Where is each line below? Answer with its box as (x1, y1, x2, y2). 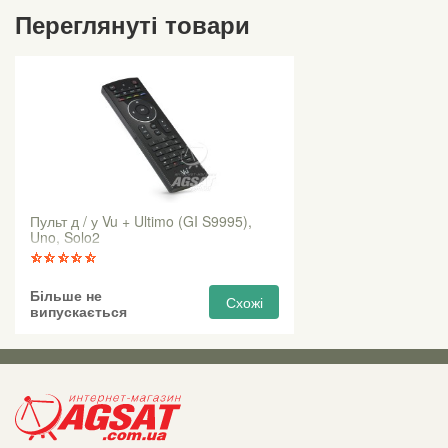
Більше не (30, 285, 102, 306)
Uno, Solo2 (30, 227, 100, 248)
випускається (30, 301, 127, 322)
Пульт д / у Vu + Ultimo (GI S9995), (30, 211, 252, 232)
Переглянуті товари (15, 7, 250, 42)
